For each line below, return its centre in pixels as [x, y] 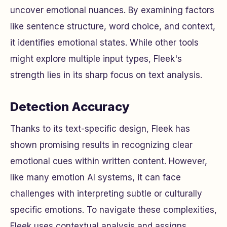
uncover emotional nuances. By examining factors [112, 10]
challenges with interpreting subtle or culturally [106, 193]
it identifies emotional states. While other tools [104, 42]
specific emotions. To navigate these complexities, [113, 210]
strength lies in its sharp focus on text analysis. [106, 75]
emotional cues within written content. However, [109, 161]
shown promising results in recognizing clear [101, 145]
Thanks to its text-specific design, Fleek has [100, 128]
